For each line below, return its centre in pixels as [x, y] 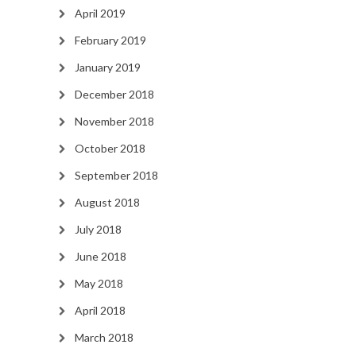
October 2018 [110, 149]
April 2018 [100, 311]
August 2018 [107, 203]
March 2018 [104, 338]
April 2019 [100, 14]
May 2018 [99, 284]
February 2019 [110, 41]
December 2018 [114, 95]
